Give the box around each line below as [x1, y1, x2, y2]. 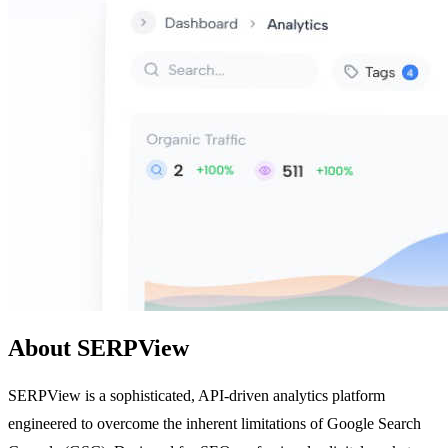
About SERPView [8, 334, 189, 361]
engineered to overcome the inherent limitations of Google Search [8, 414, 421, 432]
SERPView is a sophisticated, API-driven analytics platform [8, 386, 385, 404]
